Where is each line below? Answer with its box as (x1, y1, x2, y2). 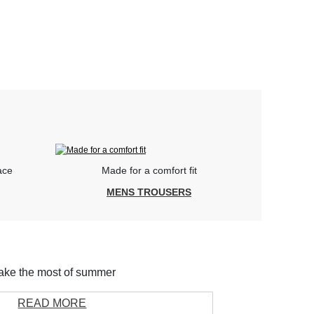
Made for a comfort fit (101, 165, 197, 177)
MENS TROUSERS (107, 186, 191, 198)
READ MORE (18, 297, 87, 310)
